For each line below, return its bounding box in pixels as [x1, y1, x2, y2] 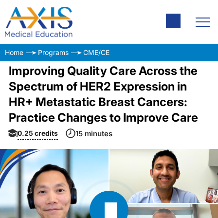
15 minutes [75, 128, 112, 138]
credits [35, 128, 58, 137]
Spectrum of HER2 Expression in [8, 79, 187, 93]
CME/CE [83, 48, 109, 56]
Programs [38, 48, 69, 56]
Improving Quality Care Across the [8, 64, 198, 78]
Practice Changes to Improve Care [8, 110, 198, 125]
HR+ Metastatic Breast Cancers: [8, 95, 187, 109]
